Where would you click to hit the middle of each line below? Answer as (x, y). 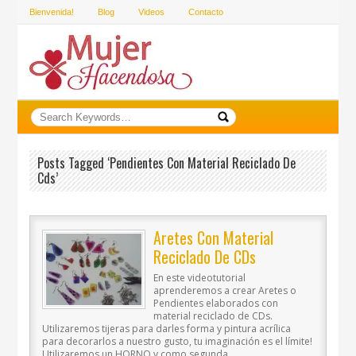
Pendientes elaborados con (216, 303)
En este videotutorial (200, 278)
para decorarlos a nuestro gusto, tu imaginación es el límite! (178, 341)
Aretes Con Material (214, 238)
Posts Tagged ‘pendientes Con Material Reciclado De (167, 163)
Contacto (206, 12)
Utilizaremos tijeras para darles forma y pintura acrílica (167, 329)
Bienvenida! (52, 12)
